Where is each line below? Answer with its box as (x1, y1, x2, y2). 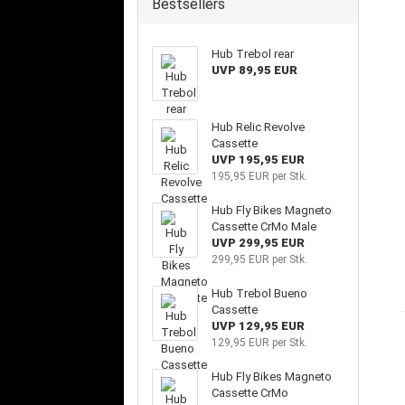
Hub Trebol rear (211, 47, 294, 61)
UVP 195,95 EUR (211, 153, 305, 166)
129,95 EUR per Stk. (211, 336, 307, 349)
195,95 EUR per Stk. (211, 170, 307, 183)
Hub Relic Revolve (211, 120, 305, 134)
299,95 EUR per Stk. (211, 253, 307, 266)
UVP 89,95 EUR (211, 63, 297, 77)
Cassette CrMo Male (211, 220, 316, 233)
